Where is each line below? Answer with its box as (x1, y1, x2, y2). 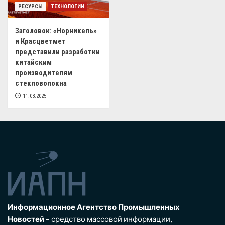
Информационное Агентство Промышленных (8, 202, 180, 211)
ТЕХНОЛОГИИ (51, 3, 84, 10)
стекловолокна (15, 78, 67, 88)
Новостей (8, 214, 44, 223)
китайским (15, 57, 52, 67)
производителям (15, 68, 72, 77)
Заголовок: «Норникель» (15, 26, 97, 35)
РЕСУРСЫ (18, 3, 43, 10)
